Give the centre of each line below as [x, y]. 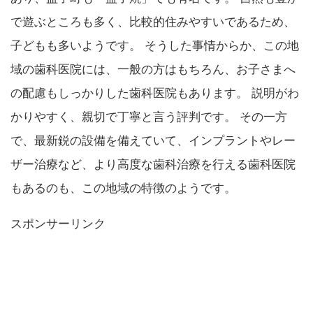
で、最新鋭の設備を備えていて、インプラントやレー [153, 140]
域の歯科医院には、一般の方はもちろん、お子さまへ [153, 69]
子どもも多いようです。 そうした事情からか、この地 [155, 45]
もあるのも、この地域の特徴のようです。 [123, 188]
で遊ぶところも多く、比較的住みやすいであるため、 [153, 22]
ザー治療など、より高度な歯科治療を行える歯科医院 [153, 164]
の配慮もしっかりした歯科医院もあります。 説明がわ [155, 93]
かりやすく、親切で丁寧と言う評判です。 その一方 [149, 117]
